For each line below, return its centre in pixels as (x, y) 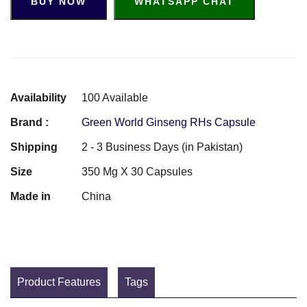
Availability (38, 97)
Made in (30, 196)
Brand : (29, 122)
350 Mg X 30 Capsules (137, 171)
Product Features (59, 282)
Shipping (34, 147)
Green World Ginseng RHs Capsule (169, 122)
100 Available (115, 97)
